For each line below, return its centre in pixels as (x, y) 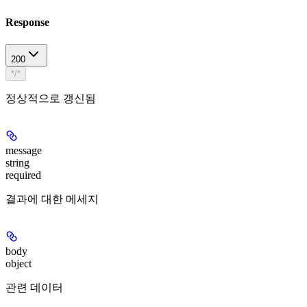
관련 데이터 (34, 287)
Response (27, 23)
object (19, 263)
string (17, 162)
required (23, 175)
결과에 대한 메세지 (52, 199)
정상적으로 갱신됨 (51, 98)
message (24, 150)
